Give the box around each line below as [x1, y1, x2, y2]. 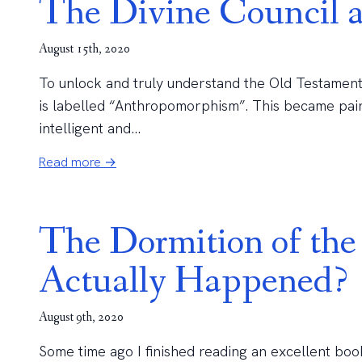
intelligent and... [39, 119, 141, 137]
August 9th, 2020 [39, 309, 124, 326]
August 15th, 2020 [39, 40, 130, 57]
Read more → [39, 154, 116, 170]
